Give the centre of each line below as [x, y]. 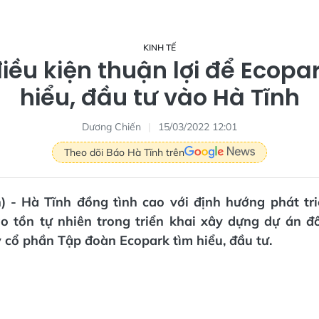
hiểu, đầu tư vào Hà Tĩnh [159, 97]
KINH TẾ [159, 47]
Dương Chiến [111, 127]
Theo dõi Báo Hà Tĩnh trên [124, 152]
